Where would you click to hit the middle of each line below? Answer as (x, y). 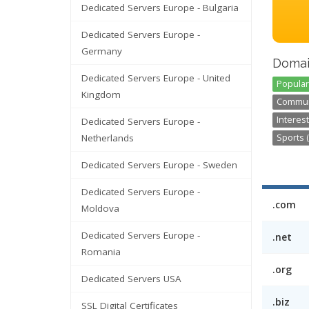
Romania (101, 252)
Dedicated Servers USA (131, 279)
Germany (102, 51)
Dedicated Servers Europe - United (156, 78)
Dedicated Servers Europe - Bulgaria (160, 8)
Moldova (100, 209)
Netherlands (108, 138)
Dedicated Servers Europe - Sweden (159, 165)
